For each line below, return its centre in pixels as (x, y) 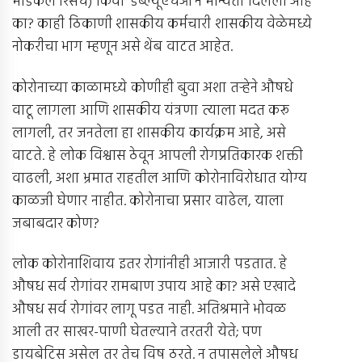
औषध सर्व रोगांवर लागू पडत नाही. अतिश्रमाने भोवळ (149, 310)
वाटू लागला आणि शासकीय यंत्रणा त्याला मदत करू (151, 111)
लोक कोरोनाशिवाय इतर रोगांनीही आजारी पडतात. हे (149, 265)
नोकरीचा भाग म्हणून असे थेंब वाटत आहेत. (122, 48)
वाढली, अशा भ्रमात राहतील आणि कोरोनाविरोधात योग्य (160, 179)
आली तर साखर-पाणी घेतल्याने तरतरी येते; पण (137, 333)
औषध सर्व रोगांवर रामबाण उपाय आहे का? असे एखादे (154, 288)
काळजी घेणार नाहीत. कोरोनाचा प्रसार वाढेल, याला (148, 201)
